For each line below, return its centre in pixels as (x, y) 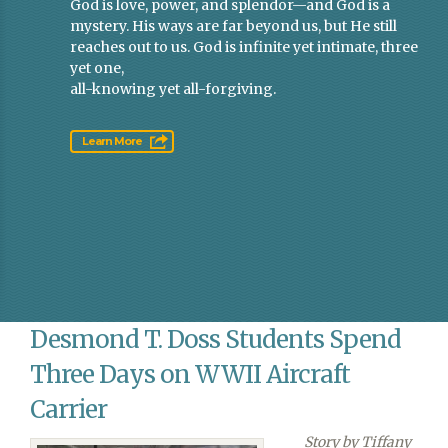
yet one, (96, 68)
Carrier (68, 410)
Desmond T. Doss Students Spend (215, 340)
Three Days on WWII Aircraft (190, 375)
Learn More (111, 141)
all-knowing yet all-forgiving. (172, 89)
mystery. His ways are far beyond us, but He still (233, 26)
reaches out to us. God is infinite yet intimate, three (243, 47)
